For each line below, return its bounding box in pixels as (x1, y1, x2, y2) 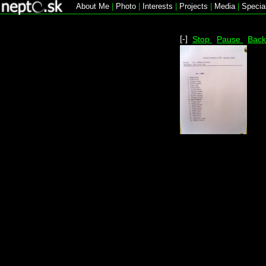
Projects (179, 2, 208, 11)
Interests (142, 2, 173, 11)
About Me (76, 2, 109, 11)
